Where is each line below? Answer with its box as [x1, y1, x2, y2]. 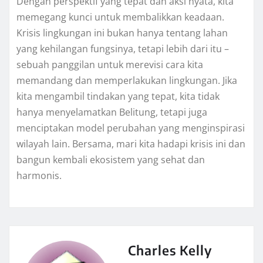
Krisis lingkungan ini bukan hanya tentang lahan [16, 26, 228, 40]
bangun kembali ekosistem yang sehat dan [16, 153, 205, 167]
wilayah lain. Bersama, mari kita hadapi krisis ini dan [16, 137, 245, 151]
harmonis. [16, 169, 62, 183]
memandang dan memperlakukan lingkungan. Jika [16, 74, 237, 87]
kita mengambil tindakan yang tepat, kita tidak [16, 90, 220, 103]
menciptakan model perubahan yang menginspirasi [16, 122, 245, 135]
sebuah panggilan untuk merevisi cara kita [16, 58, 203, 72]
